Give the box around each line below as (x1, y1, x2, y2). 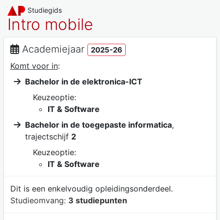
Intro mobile (7, 15, 93, 34)
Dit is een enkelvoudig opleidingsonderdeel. (10, 184, 173, 194)
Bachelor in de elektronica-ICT (25, 76, 142, 86)
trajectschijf (25, 131, 71, 141)
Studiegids (27, 6, 62, 14)
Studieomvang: (10, 195, 68, 206)
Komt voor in (10, 60, 58, 71)
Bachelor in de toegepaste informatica (25, 119, 172, 130)
